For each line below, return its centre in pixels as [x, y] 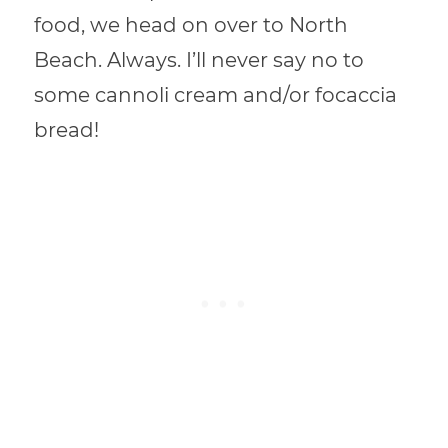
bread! [67, 129]
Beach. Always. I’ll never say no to [199, 59]
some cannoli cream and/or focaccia [216, 94]
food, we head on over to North [191, 24]
